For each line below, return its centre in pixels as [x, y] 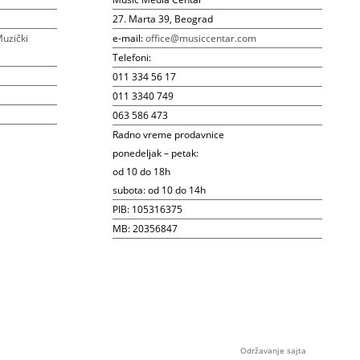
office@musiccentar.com [200, 38]
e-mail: [129, 38]
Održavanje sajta [273, 350]
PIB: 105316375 [147, 209]
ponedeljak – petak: [155, 153]
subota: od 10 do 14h [159, 190]
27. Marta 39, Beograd [162, 18]
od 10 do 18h [141, 171]
